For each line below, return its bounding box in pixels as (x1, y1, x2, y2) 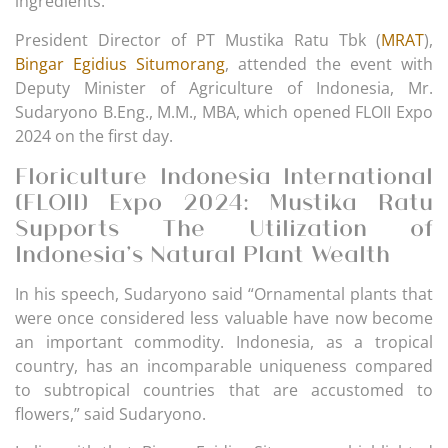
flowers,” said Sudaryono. (15, 403, 206, 426)
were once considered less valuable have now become (15, 307, 433, 330)
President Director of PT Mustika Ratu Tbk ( (15, 28, 381, 51)
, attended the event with (225, 52, 433, 75)
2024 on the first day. (15, 124, 173, 147)
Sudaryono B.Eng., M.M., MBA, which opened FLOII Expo (15, 100, 433, 123)
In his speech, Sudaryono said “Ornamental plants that (15, 283, 433, 306)
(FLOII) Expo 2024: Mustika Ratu (15, 186, 433, 216)
